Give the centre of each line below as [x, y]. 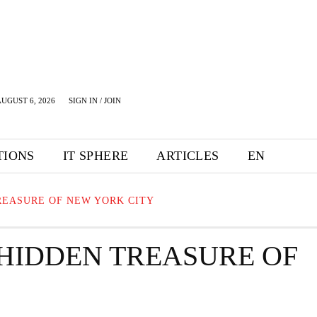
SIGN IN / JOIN [95, 100]
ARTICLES [188, 156]
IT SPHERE [96, 156]
